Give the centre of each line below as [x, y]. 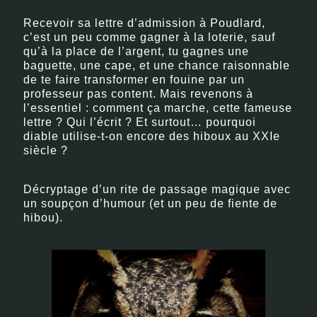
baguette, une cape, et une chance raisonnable [157, 65]
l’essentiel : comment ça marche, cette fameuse [158, 108]
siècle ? [46, 150]
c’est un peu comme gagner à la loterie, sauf [150, 37]
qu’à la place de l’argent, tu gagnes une [137, 51]
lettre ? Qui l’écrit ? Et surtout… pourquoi [140, 122]
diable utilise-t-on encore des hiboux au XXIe [152, 136]
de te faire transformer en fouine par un [134, 80]
